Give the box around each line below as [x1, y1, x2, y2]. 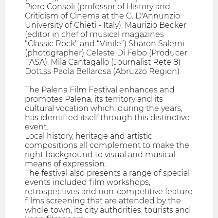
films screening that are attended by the [25, 196, 182, 206]
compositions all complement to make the [25, 141, 190, 150]
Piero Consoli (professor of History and [25, 2, 171, 12]
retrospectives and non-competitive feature [25, 187, 193, 197]
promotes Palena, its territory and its [25, 94, 163, 104]
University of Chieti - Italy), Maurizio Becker [25, 20, 187, 30]
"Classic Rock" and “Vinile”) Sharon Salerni [25, 39, 185, 49]
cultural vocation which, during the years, [25, 104, 183, 113]
